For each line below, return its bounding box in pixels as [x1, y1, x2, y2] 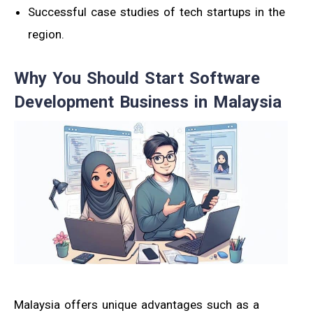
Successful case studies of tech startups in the [28, 4, 285, 19]
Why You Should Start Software [14, 68, 260, 88]
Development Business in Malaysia [14, 92, 282, 112]
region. [28, 27, 64, 41]
